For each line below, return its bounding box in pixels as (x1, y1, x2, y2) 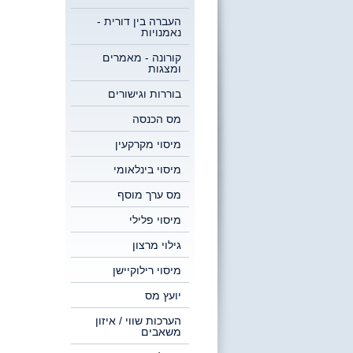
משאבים (141, 325, 181, 338)
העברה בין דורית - (97, 15, 181, 28)
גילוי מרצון (132, 239, 181, 251)
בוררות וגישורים (108, 87, 181, 100)
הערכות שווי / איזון (95, 314, 181, 327)
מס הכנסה (132, 113, 181, 125)
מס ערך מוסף (117, 188, 181, 201)
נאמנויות (141, 26, 181, 39)
